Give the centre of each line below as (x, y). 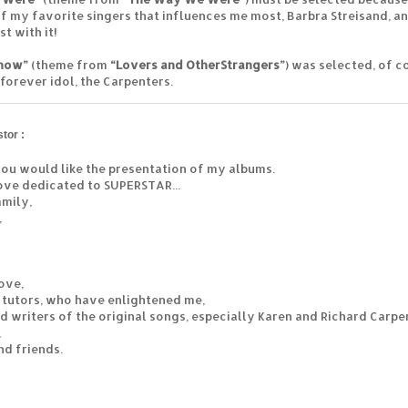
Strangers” (253, 64)
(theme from (71, 64)
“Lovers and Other (165, 64)
